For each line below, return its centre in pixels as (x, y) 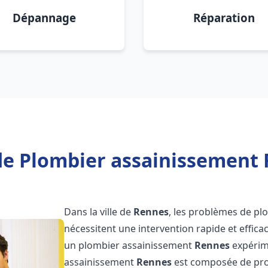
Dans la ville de (99, 212)
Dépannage (44, 18)
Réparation (224, 18)
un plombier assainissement (130, 245)
